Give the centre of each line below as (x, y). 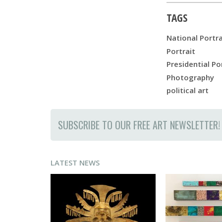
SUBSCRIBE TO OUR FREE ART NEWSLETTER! (139, 125)
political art (188, 90)
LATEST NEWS (75, 162)
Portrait (181, 51)
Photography (190, 77)
